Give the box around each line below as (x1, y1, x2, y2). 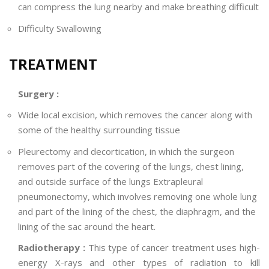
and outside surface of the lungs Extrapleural (18, 175, 203, 187)
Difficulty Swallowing (18, 22, 101, 34)
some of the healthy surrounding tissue (18, 124, 180, 136)
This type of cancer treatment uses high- (88, 241, 260, 254)
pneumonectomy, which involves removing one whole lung (18, 190, 257, 202)
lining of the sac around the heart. (18, 220, 156, 232)
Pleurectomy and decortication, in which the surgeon (18, 145, 234, 157)
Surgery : (18, 87, 59, 100)
